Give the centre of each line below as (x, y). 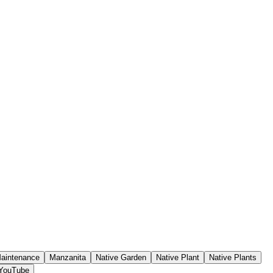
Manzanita (68, 258)
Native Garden (121, 258)
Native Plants (233, 258)
